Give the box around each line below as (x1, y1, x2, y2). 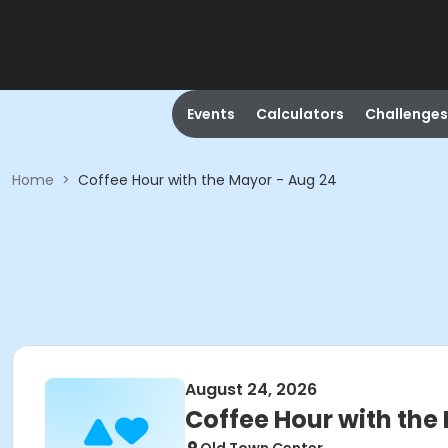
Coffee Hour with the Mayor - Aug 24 (78, 170, 337, 190)
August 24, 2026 (185, 378, 317, 401)
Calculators (255, 104, 344, 124)
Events (186, 104, 235, 124)
